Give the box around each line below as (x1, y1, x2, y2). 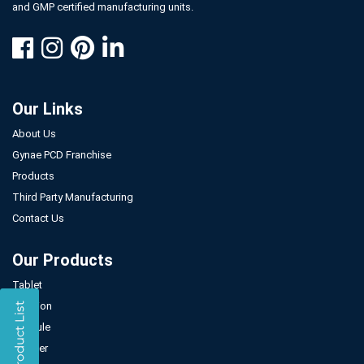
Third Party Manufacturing (12, 191, 133, 204)
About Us (12, 128, 56, 141)
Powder (12, 342, 48, 355)
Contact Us (12, 212, 64, 225)
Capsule (12, 321, 50, 334)
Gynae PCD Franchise (12, 149, 111, 162)
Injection (12, 300, 52, 313)
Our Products (12, 250, 113, 271)
